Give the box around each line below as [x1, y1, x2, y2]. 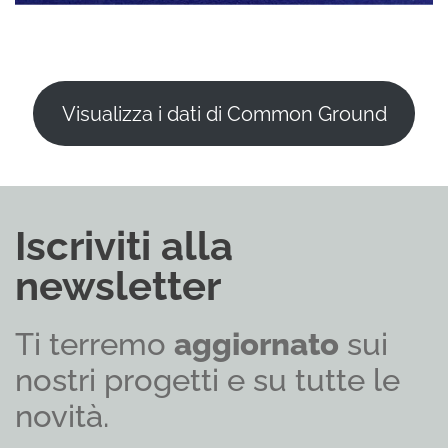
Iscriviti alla [15, 222, 233, 269]
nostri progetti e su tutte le [15, 362, 400, 398]
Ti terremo [15, 326, 174, 362]
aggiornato [174, 326, 339, 362]
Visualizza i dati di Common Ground [61, 101, 387, 126]
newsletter [15, 262, 221, 309]
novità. [15, 398, 109, 434]
